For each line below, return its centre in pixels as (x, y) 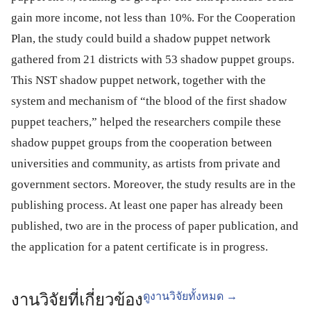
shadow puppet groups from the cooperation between (142, 143)
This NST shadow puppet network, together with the (138, 80)
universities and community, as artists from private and (146, 163)
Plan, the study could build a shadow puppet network (141, 39)
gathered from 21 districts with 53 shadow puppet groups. (153, 59)
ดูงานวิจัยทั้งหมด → (190, 296)
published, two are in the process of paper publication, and (155, 226)
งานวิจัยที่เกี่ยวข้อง (77, 300)
